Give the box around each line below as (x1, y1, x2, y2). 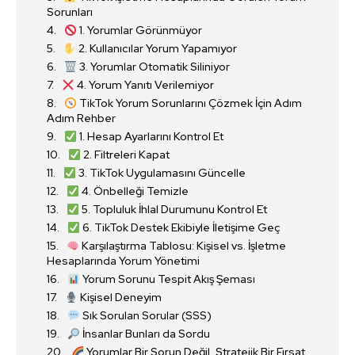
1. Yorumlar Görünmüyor (76, 23, 202, 38)
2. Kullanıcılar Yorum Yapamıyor (75, 41, 237, 56)
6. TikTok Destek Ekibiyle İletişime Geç (79, 220, 280, 235)
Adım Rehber (47, 111, 116, 126)
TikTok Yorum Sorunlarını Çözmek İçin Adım (76, 96, 302, 111)
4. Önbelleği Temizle (78, 184, 189, 199)
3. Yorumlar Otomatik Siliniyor (76, 59, 230, 74)
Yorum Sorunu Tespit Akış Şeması (79, 272, 255, 287)
